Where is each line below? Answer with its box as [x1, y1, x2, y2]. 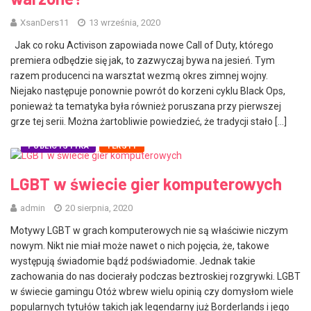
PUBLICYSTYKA [28, 141, 90, 151]
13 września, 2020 [87, 17, 160, 28]
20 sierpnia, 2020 [63, 202, 133, 213]
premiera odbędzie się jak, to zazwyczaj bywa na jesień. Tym [10, 55, 275, 67]
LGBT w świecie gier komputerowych [10, 173, 282, 194]
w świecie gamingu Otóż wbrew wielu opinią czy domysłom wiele [10, 285, 294, 297]
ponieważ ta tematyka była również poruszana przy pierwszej [10, 101, 281, 112]
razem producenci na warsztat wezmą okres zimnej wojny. [10, 70, 268, 82]
